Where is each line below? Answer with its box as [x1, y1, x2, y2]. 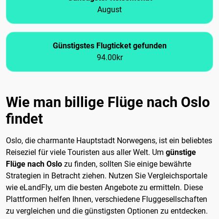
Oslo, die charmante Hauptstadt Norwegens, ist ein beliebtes [6, 136, 212, 146]
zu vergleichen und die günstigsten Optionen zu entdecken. [6, 206, 208, 216]
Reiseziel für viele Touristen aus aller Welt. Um [6, 148, 166, 157]
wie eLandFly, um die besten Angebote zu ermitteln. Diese [6, 183, 203, 193]
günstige [166, 148, 196, 157]
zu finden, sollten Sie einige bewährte [62, 159, 191, 169]
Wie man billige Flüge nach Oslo [6, 94, 210, 111]
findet [6, 110, 43, 128]
